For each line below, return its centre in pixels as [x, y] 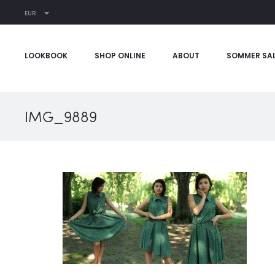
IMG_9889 [61, 116]
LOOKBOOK [46, 56]
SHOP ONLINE [120, 56]
